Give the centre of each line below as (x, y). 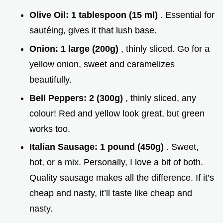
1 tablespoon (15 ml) (116, 15)
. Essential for (187, 15)
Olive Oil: (50, 15)
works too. (50, 129)
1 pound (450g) (133, 147)
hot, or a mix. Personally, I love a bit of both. (116, 163)
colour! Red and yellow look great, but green (117, 113)
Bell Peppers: (59, 98)
